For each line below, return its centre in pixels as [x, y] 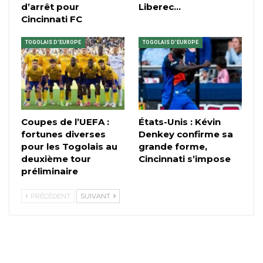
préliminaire [50, 171]
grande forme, [173, 146]
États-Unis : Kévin [180, 122]
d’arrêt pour [50, 7]
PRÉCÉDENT [50, 196]
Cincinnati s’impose [185, 159]
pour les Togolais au [69, 146]
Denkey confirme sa [186, 134]
